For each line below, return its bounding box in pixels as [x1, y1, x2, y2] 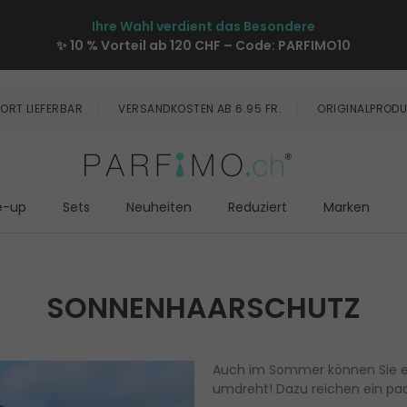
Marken [323, 198, 370, 217]
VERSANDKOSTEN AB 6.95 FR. [118, 101, 283, 116]
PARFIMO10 [278, 36, 351, 55]
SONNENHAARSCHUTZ [46, 288, 361, 329]
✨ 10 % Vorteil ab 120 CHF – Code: [56, 36, 278, 55]
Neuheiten [126, 198, 192, 217]
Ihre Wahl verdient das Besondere [92, 17, 315, 35]
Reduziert [228, 198, 287, 217]
